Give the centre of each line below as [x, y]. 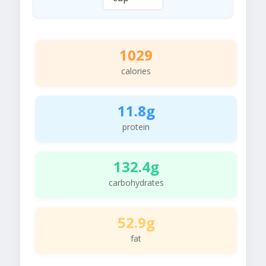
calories [136, 71]
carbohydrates [136, 183]
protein [136, 127]
